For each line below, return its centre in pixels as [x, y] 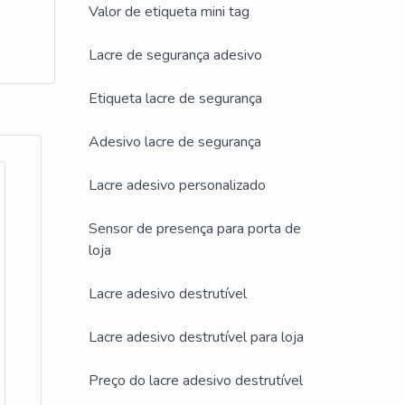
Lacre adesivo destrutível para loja [196, 337]
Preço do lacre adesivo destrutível [196, 381]
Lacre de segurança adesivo [175, 55]
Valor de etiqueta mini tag [169, 12]
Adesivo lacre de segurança [175, 142]
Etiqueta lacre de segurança [175, 99]
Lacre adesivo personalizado [177, 185]
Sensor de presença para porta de [195, 229]
